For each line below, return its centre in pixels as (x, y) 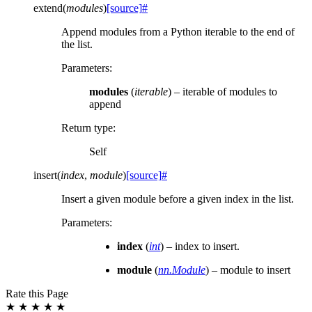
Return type (87, 128)
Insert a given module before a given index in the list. (178, 199)
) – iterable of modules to (223, 92)
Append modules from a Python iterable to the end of (178, 32)
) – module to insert (248, 270)
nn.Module (182, 270)
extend (48, 8)
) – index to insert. (200, 247)
